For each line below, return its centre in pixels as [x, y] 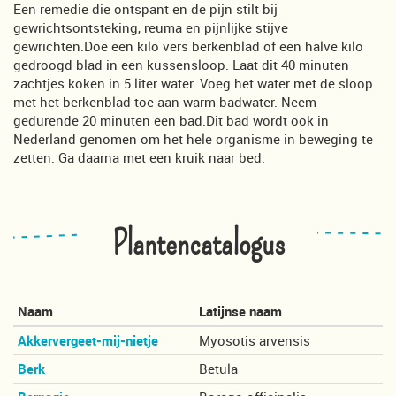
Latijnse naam [240, 312]
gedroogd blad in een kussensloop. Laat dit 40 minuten [181, 64]
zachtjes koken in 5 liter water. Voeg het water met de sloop [193, 83]
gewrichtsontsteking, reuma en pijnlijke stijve [151, 27]
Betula [218, 369]
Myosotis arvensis [255, 341]
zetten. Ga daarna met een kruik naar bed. [139, 157]
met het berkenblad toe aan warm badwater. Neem [165, 101]
